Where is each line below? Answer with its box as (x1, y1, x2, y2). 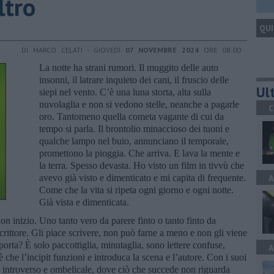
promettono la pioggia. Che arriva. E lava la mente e (39, 147, 240, 158)
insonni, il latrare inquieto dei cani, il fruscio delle (39, 74, 229, 85)
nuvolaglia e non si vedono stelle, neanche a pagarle (39, 98, 239, 109)
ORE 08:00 (199, 45, 241, 54)
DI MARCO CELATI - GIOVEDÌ (21, 45, 125, 54)
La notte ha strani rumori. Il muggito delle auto (39, 62, 218, 73)
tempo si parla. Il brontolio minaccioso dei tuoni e (39, 123, 229, 134)
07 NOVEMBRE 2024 (125, 45, 199, 54)
